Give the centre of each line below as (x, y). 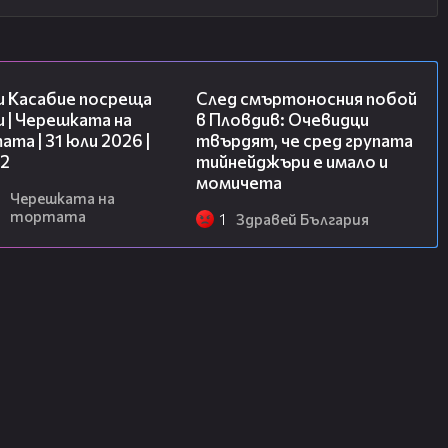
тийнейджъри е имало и (292, 162)
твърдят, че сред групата (304, 141)
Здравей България (302, 219)
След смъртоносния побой (306, 99)
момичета (239, 183)
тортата (48, 216)
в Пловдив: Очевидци (282, 120)
